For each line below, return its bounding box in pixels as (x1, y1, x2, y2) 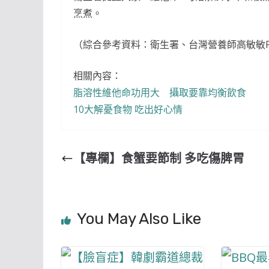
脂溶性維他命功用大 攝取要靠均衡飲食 (73, 86, 246, 99)
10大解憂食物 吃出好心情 (73, 103, 183, 116)
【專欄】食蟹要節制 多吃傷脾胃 (73, 150, 244, 166)
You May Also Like (77, 210, 201, 228)
